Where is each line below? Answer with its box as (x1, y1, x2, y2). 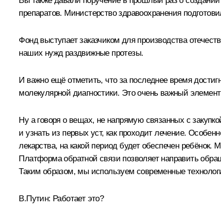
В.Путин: (19, 193, 51, 203)
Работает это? (50, 193, 104, 203)
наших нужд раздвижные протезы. (19, 48, 144, 58)
